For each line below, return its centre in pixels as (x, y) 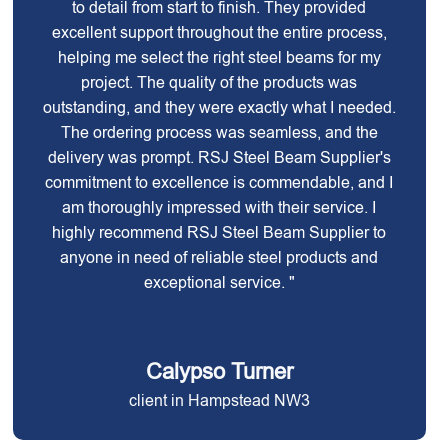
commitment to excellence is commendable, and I (219, 182)
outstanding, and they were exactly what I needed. (219, 107)
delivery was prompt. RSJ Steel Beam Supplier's (219, 157)
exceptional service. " (219, 282)
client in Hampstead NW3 (219, 400)
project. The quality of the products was (219, 82)
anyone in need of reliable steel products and (219, 257)
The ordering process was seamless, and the (219, 132)
